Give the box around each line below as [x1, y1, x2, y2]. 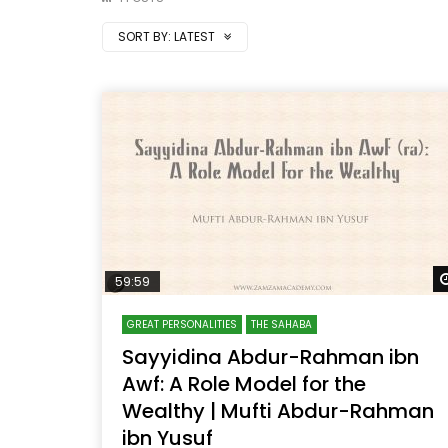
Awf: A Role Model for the [122, 369, 366, 398]
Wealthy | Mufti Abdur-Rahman [122, 396, 434, 425]
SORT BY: [118, 28, 171, 45]
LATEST [174, 28, 218, 45]
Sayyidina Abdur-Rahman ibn [122, 342, 419, 371]
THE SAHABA [251, 316, 312, 332]
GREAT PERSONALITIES [127, 316, 237, 332]
